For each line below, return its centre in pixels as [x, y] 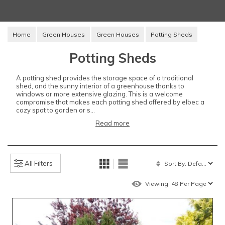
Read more [113, 123]
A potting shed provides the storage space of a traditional [105, 78]
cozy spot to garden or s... [55, 110]
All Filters [39, 163]
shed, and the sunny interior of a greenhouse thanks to [100, 86]
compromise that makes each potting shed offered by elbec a [110, 102]
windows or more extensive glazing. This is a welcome [99, 94]
